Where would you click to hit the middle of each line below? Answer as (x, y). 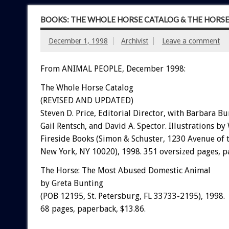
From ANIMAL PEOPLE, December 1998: (113, 68)
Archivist (135, 41)
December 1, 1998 (78, 41)
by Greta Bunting (72, 183)
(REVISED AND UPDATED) (87, 100)
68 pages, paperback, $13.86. (93, 209)
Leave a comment (191, 41)
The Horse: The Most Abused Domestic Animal (125, 170)
